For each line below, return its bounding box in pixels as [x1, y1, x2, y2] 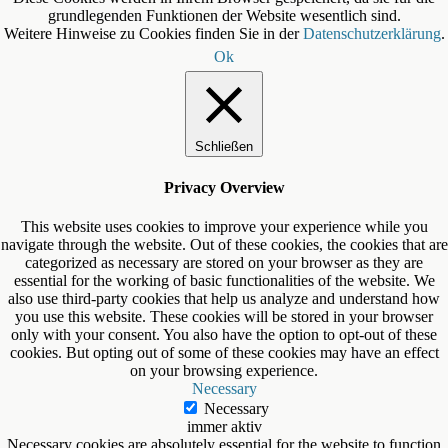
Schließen [195, 139, 253, 155]
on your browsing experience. [130, 361, 318, 379]
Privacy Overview [163, 178, 285, 196]
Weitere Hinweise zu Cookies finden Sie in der [3, 25, 303, 43]
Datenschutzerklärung [302, 25, 441, 43]
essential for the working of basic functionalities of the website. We [13, 271, 435, 289]
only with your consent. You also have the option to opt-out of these [11, 325, 437, 343]
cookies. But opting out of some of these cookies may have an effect [9, 343, 439, 361]
